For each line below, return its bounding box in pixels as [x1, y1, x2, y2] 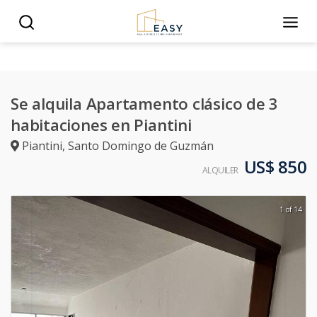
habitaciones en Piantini [11, 114, 192, 136]
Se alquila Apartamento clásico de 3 [11, 93, 279, 115]
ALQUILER [202, 164, 238, 176]
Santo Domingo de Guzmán [68, 138, 214, 154]
